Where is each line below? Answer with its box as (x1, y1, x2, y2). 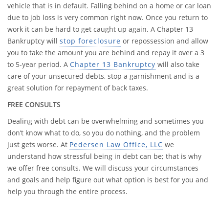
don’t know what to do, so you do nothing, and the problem (7, 128, 200, 137)
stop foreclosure (60, 36, 121, 45)
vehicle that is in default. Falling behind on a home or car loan (7, 1, 211, 10)
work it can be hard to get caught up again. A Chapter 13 (7, 24, 193, 34)
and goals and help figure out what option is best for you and (7, 175, 208, 184)
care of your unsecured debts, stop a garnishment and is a (7, 71, 199, 81)
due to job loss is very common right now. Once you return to (7, 13, 208, 22)
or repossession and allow (121, 36, 208, 45)
